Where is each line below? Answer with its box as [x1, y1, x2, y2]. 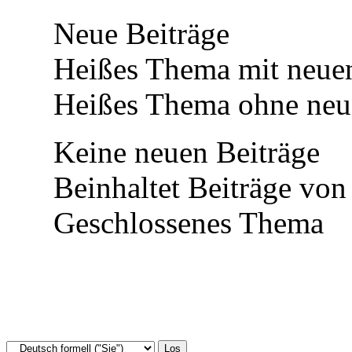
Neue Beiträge [46, 16, 229, 50]
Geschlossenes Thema [46, 206, 324, 240]
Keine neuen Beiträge [46, 135, 320, 169]
